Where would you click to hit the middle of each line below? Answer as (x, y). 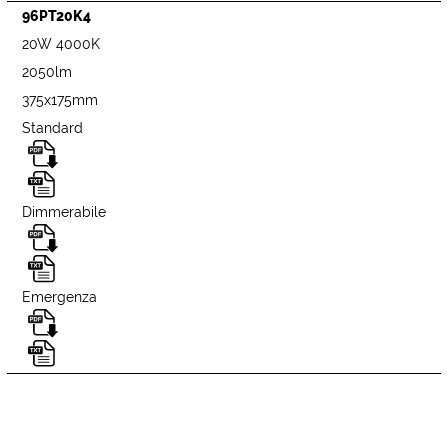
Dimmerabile (64, 212)
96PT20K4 (57, 15)
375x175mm (60, 99)
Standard (53, 127)
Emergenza (60, 296)
